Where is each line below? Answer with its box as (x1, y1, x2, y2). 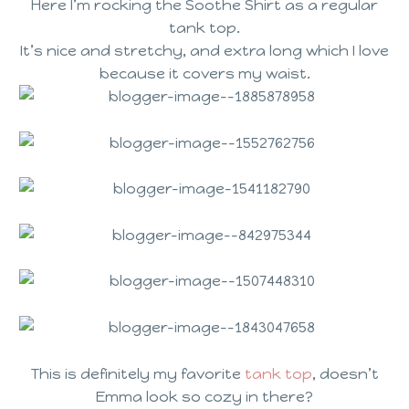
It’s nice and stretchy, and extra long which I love (20, 41, 389, 59)
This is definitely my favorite (30, 364, 245, 383)
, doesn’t (311, 364, 379, 383)
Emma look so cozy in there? (96, 387, 313, 405)
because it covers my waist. (99, 64, 310, 82)
